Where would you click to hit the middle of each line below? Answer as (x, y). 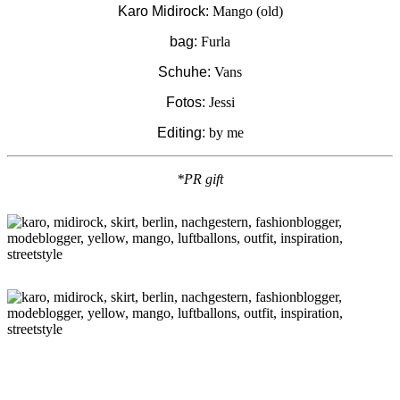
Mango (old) (246, 12)
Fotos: (185, 103)
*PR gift (200, 179)
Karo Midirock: (163, 12)
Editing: (181, 133)
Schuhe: (184, 72)
